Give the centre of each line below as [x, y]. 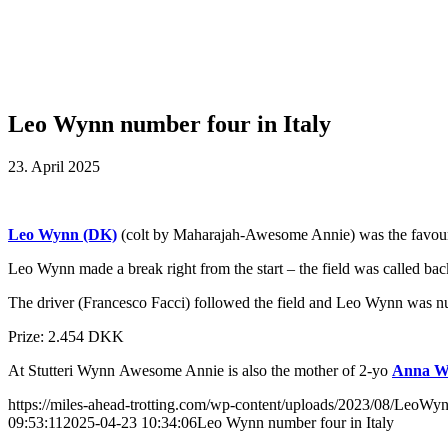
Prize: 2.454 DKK [66, 336]
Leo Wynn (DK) [62, 234]
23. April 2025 [54, 166]
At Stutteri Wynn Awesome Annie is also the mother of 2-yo [200, 370]
